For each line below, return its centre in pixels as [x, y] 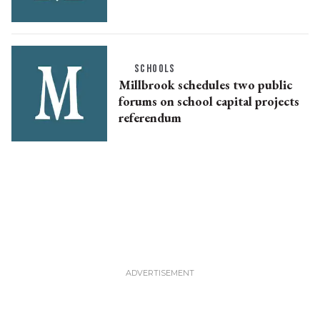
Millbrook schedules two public [205, 84]
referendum [150, 117]
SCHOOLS [155, 69]
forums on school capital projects [209, 101]
